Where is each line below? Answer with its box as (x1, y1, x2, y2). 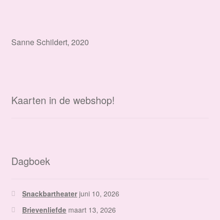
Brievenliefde (22, 205, 67, 215)
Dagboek (11, 154, 50, 168)
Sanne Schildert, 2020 (11, 36, 89, 48)
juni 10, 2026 (79, 189, 120, 199)
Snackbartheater (22, 189, 78, 199)
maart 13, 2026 (68, 205, 116, 215)
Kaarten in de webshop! (11, 92, 115, 107)
